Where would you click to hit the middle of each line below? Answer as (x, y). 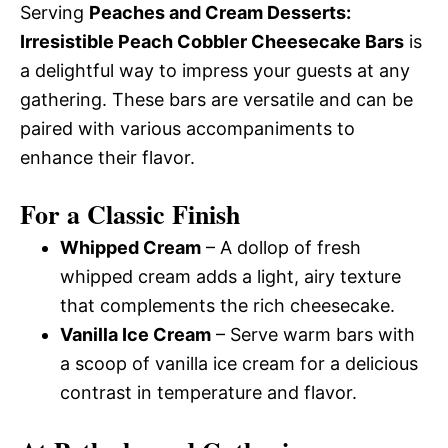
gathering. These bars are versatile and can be (216, 99)
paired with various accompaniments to (187, 128)
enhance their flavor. (107, 157)
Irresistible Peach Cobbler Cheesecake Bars (212, 41)
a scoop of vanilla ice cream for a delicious (239, 363)
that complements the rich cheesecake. (227, 305)
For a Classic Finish (130, 214)
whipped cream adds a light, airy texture (230, 276)
